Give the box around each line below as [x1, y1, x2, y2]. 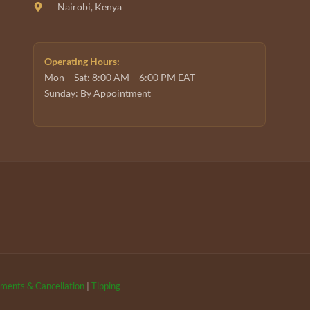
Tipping [91, 280, 120, 291]
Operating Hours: [44, 55, 120, 68]
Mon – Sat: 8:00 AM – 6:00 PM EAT [44, 71, 196, 84]
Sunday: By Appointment [44, 87, 152, 100]
